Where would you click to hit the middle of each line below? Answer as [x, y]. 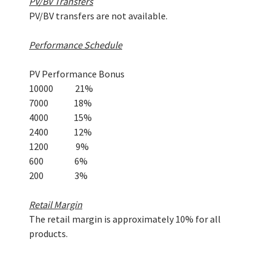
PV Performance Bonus [77, 74]
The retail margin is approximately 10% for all [125, 219]
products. [48, 234]
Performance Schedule [76, 45]
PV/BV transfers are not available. [98, 16]
